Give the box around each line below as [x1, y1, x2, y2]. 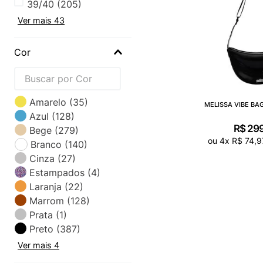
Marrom [29, 194, 64, 207]
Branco [31, 138, 62, 150]
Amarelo [29, 96, 66, 108]
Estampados [29, 166, 85, 178]
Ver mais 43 [18, 15, 65, 25]
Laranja [29, 180, 62, 193]
